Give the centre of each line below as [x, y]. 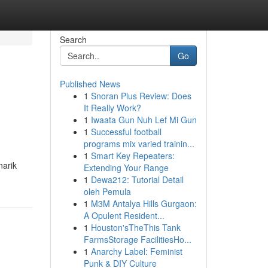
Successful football [126, 132]
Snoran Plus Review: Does [141, 96]
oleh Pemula [107, 191]
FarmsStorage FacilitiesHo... [137, 239]
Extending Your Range [126, 167]
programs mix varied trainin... [139, 144]
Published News [90, 84]
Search [73, 39]
